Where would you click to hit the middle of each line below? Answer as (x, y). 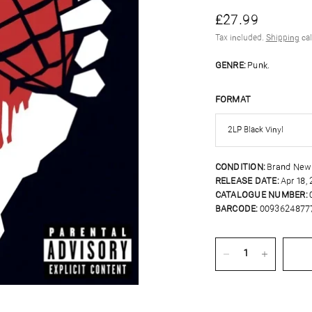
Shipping (282, 38)
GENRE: (231, 66)
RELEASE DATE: (247, 181)
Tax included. (240, 38)
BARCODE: (236, 209)
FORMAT (233, 100)
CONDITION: (240, 167)
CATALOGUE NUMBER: (261, 195)
